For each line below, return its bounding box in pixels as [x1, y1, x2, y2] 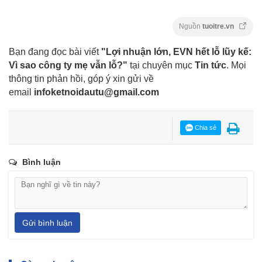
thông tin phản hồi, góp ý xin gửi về [9, 74, 154, 84]
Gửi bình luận [22, 218, 73, 227]
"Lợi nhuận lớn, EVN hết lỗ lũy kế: [101, 47, 251, 57]
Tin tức [195, 60, 226, 71]
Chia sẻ [192, 124, 216, 132]
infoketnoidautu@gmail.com [34, 87, 159, 98]
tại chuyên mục [127, 60, 195, 71]
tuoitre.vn [202, 22, 236, 31]
